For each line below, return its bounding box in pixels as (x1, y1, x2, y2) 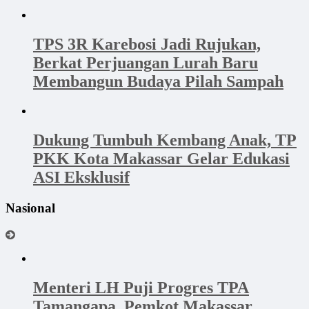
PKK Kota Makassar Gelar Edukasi (33, 150, 290, 168)
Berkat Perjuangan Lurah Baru (33, 54, 258, 72)
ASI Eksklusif (33, 168, 130, 187)
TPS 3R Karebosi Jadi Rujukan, (33, 35, 261, 54)
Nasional (6, 201, 55, 216)
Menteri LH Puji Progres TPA (33, 278, 249, 297)
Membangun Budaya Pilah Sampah (33, 72, 283, 91)
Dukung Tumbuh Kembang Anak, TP (33, 131, 297, 150)
